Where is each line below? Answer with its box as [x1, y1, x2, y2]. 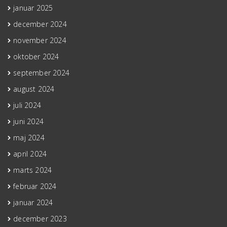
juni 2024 [13, 117, 44, 127]
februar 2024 [13, 181, 57, 192]
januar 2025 [13, 3, 53, 13]
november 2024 [13, 35, 66, 46]
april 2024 [13, 149, 47, 159]
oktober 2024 [13, 52, 59, 62]
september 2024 [13, 68, 70, 78]
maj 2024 [13, 133, 45, 143]
